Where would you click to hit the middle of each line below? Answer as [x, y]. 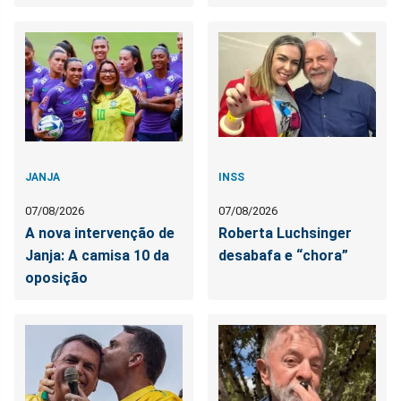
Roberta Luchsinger [286, 233]
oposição [56, 277]
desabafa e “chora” [284, 255]
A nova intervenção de [100, 233]
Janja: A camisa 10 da [97, 255]
